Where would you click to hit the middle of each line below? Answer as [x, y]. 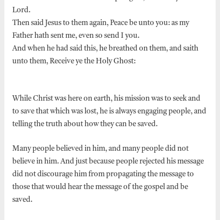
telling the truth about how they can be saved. [85, 124]
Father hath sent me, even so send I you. [76, 36]
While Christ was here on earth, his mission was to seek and [106, 99]
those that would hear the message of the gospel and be [100, 187]
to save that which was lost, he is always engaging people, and [109, 111]
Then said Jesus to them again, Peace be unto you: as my [100, 23]
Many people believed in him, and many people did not [100, 149]
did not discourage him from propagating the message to [103, 174]
